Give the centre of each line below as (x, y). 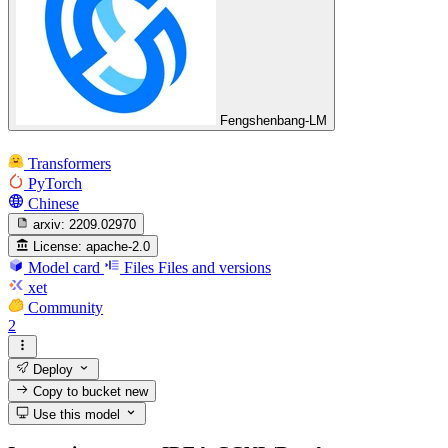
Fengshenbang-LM (273, 121)
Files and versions (214, 268)
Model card (64, 268)
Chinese (53, 203)
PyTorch (55, 183)
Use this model (75, 414)
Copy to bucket (77, 392)
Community (65, 308)
